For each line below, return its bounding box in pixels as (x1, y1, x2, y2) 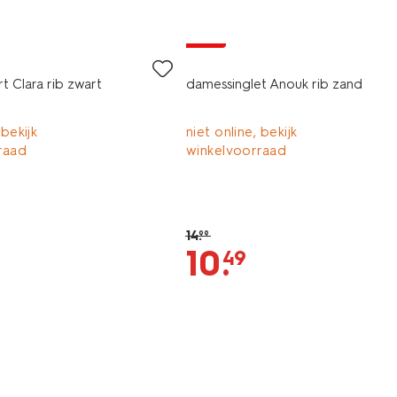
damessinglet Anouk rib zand (185, 76, 362, 92)
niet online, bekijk (185, 124, 298, 140)
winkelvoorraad (185, 143, 287, 159)
